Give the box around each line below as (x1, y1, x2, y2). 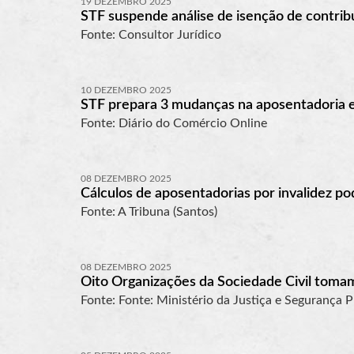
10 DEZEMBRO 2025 (81, 85, 171, 95)
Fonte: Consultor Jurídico (81, 28, 221, 41)
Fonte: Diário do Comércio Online (81, 116, 267, 130)
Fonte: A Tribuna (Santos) (81, 205, 217, 218)
